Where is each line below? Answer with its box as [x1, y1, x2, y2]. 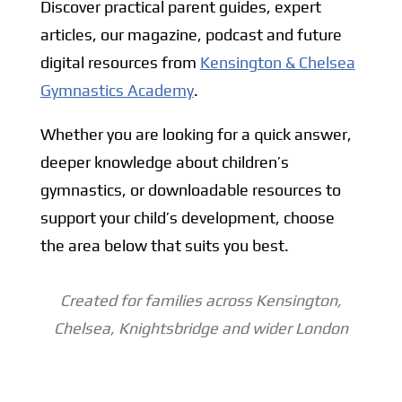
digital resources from [39, 52, 200, 72]
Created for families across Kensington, [59, 290, 342, 310]
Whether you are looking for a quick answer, [39, 124, 352, 144]
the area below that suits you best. [39, 235, 289, 255]
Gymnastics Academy [39, 80, 194, 100]
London [294, 318, 348, 337]
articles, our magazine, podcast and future [39, 24, 342, 44]
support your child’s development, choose [39, 207, 335, 227]
